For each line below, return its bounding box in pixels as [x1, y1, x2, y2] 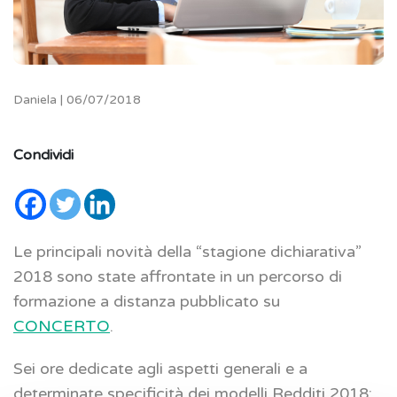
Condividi [13, 145, 74, 164]
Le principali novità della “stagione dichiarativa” [13, 241, 362, 261]
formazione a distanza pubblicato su [13, 291, 280, 311]
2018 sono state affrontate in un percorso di [13, 266, 342, 286]
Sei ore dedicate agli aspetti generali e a [13, 358, 307, 378]
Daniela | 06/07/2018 [13, 91, 141, 107]
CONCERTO [13, 315, 110, 336]
